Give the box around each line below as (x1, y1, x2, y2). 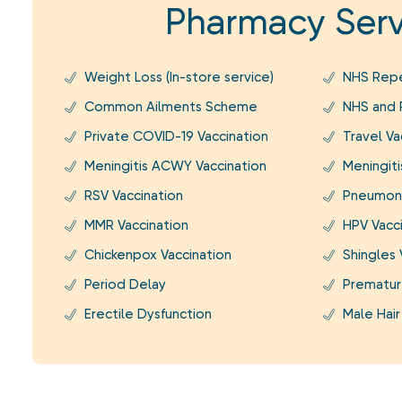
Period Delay (83, 276, 166, 293)
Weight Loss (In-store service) (83, 69, 274, 85)
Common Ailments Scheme (83, 99, 258, 115)
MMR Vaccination (83, 217, 188, 233)
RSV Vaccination (83, 188, 183, 204)
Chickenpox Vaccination (83, 247, 232, 263)
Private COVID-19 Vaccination (83, 128, 268, 144)
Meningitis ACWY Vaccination (83, 158, 267, 174)
